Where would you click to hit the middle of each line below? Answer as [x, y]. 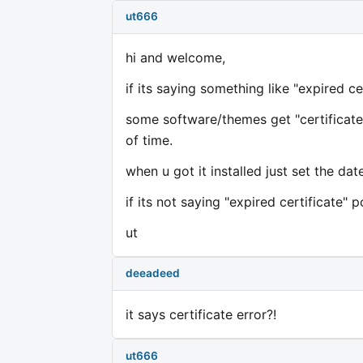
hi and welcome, [175, 57]
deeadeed [153, 273]
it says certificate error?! [201, 314]
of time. [149, 140]
